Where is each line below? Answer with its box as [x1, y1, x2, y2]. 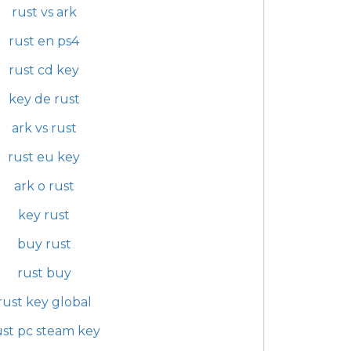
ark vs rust [11, 120, 77, 136]
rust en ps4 [9, 33, 79, 49]
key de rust [8, 91, 80, 107]
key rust [18, 207, 70, 223]
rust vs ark [11, 4, 77, 20]
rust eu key [8, 149, 80, 165]
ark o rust [13, 178, 74, 194]
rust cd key [9, 62, 79, 78]
